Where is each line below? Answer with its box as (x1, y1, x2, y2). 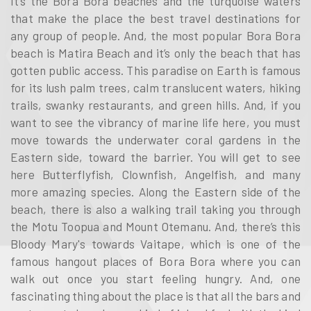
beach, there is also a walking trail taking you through (10, 201, 301, 216)
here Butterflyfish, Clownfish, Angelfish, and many (10, 167, 301, 181)
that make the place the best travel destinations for (10, 10, 301, 25)
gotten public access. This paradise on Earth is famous (10, 62, 301, 77)
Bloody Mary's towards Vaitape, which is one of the (10, 236, 301, 251)
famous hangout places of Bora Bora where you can (10, 253, 301, 268)
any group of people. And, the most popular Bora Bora (10, 28, 301, 42)
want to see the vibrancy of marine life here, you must (10, 115, 301, 129)
